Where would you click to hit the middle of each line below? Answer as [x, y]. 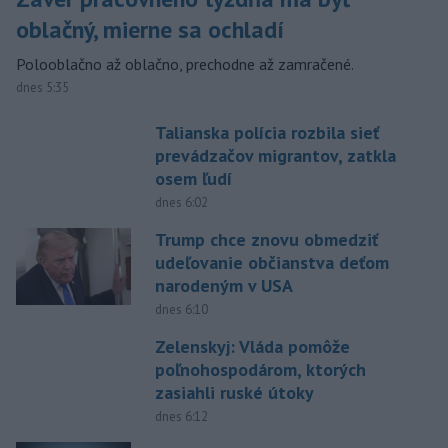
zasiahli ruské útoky [234, 393]
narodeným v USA [223, 286]
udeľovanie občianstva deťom [271, 263]
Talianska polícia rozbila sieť [266, 133]
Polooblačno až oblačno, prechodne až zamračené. [185, 64]
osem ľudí [193, 179]
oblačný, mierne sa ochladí [150, 30]
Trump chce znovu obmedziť [266, 240]
